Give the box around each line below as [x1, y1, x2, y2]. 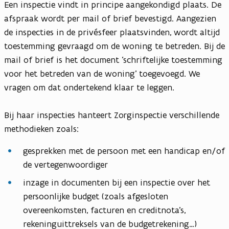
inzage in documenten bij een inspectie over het [23, 177, 210, 189]
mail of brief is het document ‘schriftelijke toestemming [4, 54, 222, 66]
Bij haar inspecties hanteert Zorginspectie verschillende [4, 109, 219, 121]
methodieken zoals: [4, 123, 79, 135]
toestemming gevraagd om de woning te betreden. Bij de [4, 40, 225, 52]
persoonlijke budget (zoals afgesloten [23, 191, 168, 202]
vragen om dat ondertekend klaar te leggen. [4, 82, 174, 94]
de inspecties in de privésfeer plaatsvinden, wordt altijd [4, 27, 220, 38]
